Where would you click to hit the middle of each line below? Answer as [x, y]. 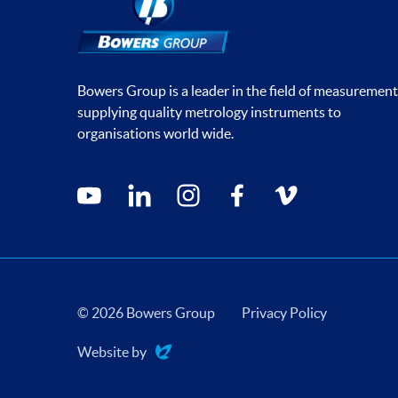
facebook [251, 191]
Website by [112, 351]
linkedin [150, 191]
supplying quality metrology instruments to [209, 112]
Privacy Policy [284, 312]
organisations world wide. [155, 133]
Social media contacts [142, 181]
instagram [205, 191]
